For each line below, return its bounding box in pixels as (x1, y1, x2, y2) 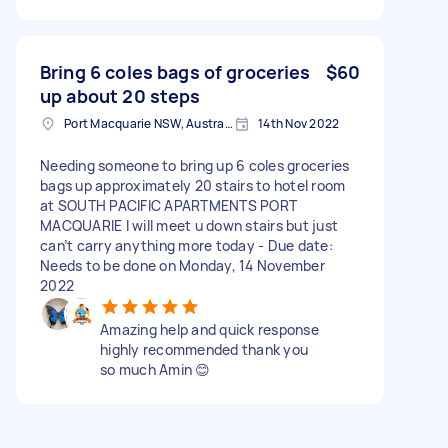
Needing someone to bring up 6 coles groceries (40, 155, 350, 175)
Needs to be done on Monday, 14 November (40, 255, 325, 275)
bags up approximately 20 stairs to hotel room (40, 175, 346, 195)
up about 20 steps (40, 83, 201, 108)
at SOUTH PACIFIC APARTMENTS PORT (40, 195, 297, 215)
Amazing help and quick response (100, 319, 319, 339)
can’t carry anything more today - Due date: (40, 235, 333, 255)
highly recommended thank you (100, 339, 308, 359)
